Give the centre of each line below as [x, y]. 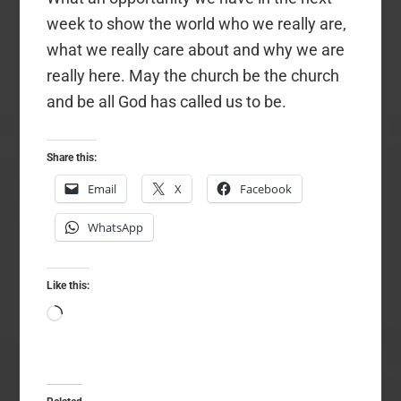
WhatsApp [116, 227]
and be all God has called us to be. [167, 101]
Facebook [266, 188]
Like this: [68, 285]
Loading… [96, 314]
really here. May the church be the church [193, 75]
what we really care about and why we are [196, 49]
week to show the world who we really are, [197, 23]
